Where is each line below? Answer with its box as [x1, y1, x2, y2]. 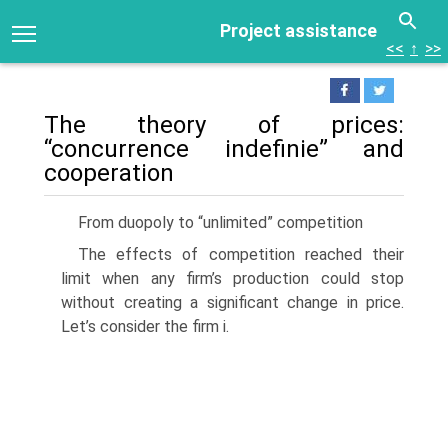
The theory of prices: [44, 111, 404, 139]
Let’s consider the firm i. [61, 317, 229, 336]
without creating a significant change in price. [61, 293, 404, 312]
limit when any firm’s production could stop [61, 269, 404, 288]
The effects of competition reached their [78, 245, 404, 264]
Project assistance [220, 20, 377, 41]
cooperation [44, 159, 174, 187]
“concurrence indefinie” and [44, 135, 404, 163]
